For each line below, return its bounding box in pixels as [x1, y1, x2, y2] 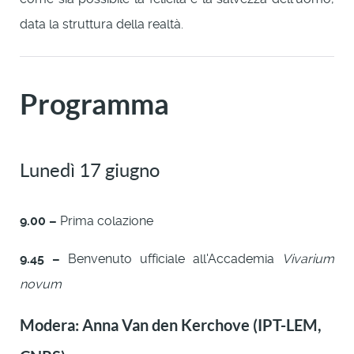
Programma [20, 87, 169, 120]
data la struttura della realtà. [20, 16, 183, 32]
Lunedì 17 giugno [20, 159, 160, 181]
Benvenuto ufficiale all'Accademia [60, 250, 282, 266]
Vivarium [282, 250, 334, 266]
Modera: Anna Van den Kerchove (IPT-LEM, [20, 315, 322, 334]
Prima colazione [57, 213, 153, 228]
